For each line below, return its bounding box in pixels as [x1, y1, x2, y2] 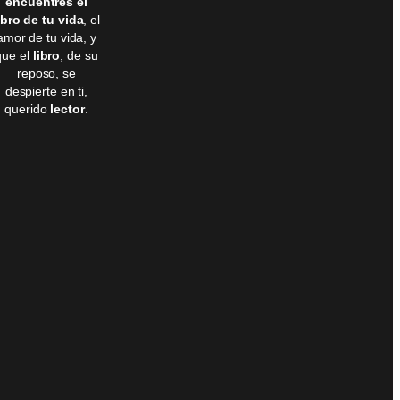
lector [46, 102, 85, 117]
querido [4, 102, 47, 117]
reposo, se [16, 66, 76, 81]
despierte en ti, [4, 84, 88, 99]
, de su [60, 48, 98, 63]
